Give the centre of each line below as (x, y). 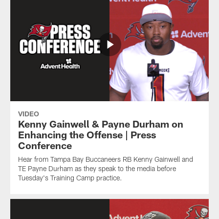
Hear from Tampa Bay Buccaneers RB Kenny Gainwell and (105, 159)
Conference (45, 145)
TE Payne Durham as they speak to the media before (97, 168)
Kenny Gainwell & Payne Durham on (100, 123)
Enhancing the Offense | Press (87, 134)
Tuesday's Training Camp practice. (70, 177)
